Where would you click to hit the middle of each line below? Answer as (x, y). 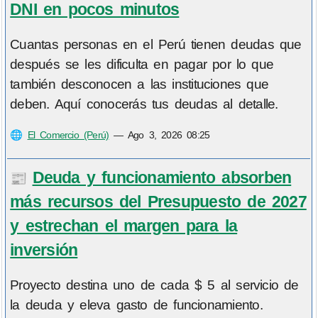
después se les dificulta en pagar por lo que (142, 65)
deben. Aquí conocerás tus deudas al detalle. (144, 104)
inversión (44, 250)
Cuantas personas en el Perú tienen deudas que (156, 45)
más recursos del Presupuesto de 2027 (158, 201)
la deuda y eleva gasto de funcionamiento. (136, 305)
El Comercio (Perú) (68, 135)
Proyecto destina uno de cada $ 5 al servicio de (154, 285)
